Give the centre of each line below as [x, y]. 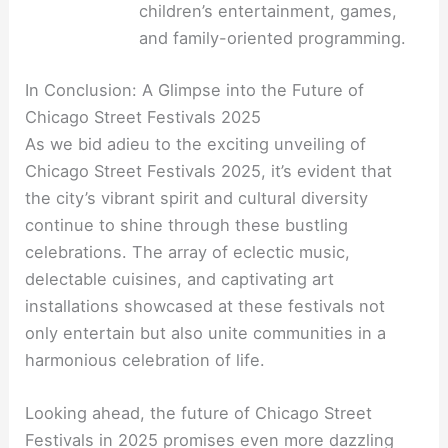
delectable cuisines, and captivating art [180, 278]
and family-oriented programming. [273, 38]
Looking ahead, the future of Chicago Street [199, 412]
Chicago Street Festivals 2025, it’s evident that [209, 170]
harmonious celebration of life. [145, 359]
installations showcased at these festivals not [205, 305]
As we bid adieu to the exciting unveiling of [196, 143]
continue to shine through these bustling [187, 224]
